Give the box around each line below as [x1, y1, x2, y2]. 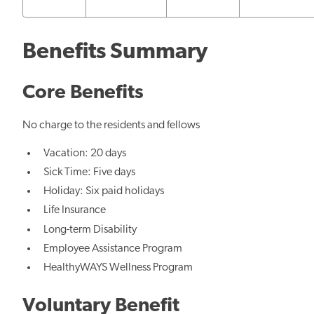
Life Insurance [43, 205, 107, 217]
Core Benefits [22, 83, 144, 103]
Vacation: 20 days [43, 147, 127, 159]
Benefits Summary [22, 41, 207, 64]
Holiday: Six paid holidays [43, 186, 165, 198]
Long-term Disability [43, 224, 137, 235]
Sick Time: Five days [43, 167, 136, 179]
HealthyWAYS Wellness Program [43, 261, 193, 273]
